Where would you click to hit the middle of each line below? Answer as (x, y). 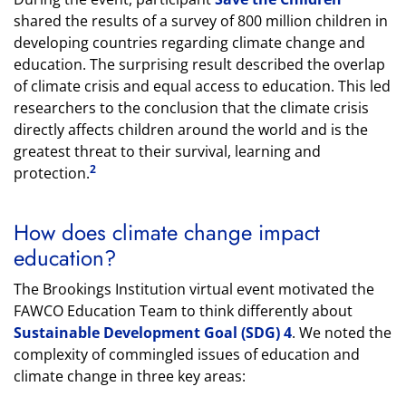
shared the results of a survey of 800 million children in (201, 21)
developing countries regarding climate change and (189, 43)
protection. (52, 173)
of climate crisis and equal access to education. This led (202, 86)
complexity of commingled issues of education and (187, 354)
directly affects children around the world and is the (191, 130)
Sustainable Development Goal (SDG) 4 (153, 333)
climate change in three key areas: (130, 376)
